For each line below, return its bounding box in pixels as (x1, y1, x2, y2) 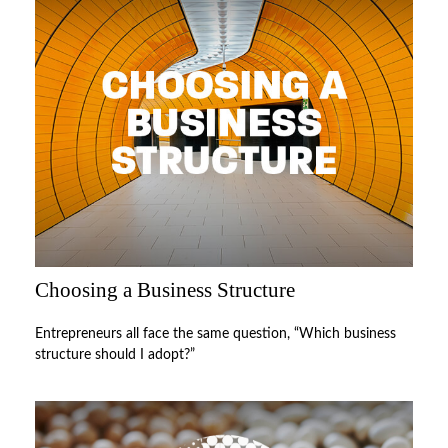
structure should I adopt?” (35, 348, 195, 363)
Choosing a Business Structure (35, 278, 295, 303)
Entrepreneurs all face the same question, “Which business (35, 327, 396, 342)
